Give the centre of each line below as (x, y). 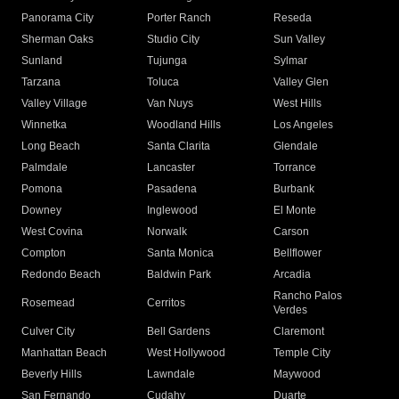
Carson (291, 232)
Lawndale (171, 375)
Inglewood (173, 211)
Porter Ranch (179, 18)
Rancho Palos (307, 296)
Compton (44, 253)
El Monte (294, 211)
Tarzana (41, 82)
